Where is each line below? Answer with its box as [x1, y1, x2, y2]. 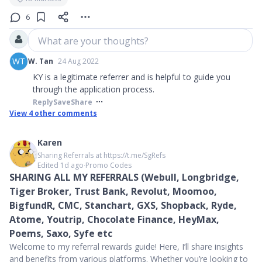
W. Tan [28, 56, 53, 67]
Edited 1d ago [37, 160, 84, 171]
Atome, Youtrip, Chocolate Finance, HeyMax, [9, 213, 219, 226]
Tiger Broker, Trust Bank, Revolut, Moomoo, [9, 185, 217, 198]
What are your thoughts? [38, 35, 149, 48]
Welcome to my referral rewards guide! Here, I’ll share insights [9, 241, 243, 253]
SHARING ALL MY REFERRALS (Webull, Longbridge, [9, 171, 239, 184]
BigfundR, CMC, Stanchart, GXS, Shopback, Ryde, [9, 199, 237, 212]
